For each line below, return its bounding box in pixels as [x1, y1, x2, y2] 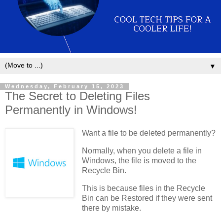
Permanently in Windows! [5, 103, 137, 116]
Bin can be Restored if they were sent [81, 194, 212, 203]
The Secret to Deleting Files [5, 89, 150, 103]
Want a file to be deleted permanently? [81, 129, 216, 138]
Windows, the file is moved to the [81, 156, 196, 165]
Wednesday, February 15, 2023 [5, 83, 124, 89]
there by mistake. [81, 204, 141, 213]
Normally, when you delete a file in [81, 147, 202, 155]
